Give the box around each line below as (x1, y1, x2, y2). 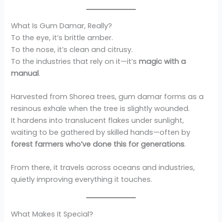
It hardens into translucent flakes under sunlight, (11, 115, 184, 126)
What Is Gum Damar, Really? (11, 20, 112, 31)
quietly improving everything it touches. (11, 174, 153, 185)
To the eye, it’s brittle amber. (11, 32, 113, 43)
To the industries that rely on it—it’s (11, 56, 139, 66)
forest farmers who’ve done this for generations (11, 139, 185, 150)
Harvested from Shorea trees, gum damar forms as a (11, 92, 204, 102)
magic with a (139, 56, 186, 66)
